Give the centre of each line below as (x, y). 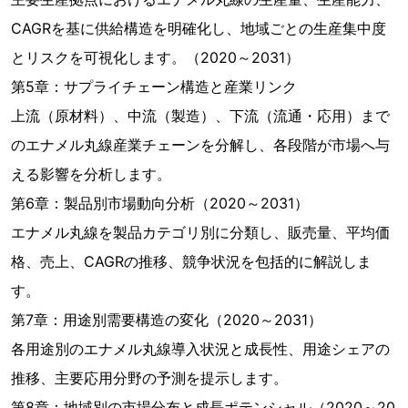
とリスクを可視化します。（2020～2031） (155, 57)
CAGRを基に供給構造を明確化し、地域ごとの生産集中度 (199, 28)
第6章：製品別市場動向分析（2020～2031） (160, 203)
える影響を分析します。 (91, 174)
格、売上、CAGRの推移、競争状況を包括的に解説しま (191, 261)
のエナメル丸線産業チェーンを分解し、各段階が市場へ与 (200, 145)
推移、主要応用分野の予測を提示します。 (149, 378)
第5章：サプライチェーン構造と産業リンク (154, 87)
